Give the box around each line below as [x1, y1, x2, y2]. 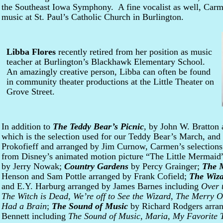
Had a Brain [1, 201, 47, 211]
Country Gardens [64, 161, 128, 171]
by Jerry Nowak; [1, 161, 64, 171]
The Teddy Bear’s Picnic [53, 121, 144, 131]
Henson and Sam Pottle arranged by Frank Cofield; [1, 171, 189, 181]
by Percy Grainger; [128, 161, 202, 171]
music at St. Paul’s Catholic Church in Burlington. [1, 12, 184, 22]
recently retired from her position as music [56, 47, 212, 57]
